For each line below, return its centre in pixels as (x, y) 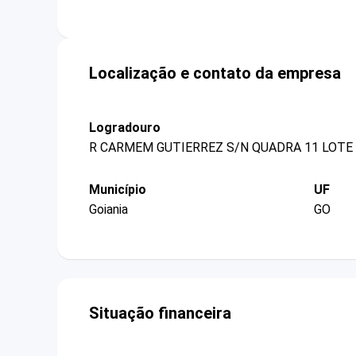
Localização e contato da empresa (215, 73)
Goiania (108, 210)
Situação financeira (160, 313)
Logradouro (125, 127)
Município (118, 189)
